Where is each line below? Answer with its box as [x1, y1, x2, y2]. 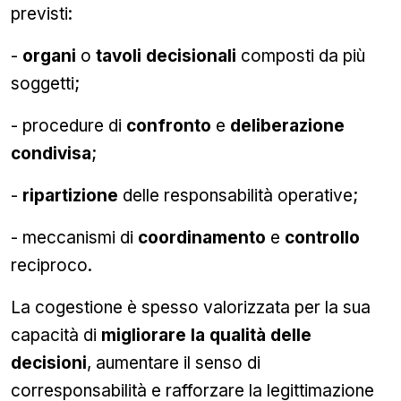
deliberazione [230, 115, 345, 136]
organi [22, 46, 76, 66]
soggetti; [11, 73, 80, 94]
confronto [126, 115, 211, 136]
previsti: [11, 4, 73, 24]
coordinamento [138, 227, 266, 248]
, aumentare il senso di [87, 353, 260, 373]
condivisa [11, 143, 91, 164]
